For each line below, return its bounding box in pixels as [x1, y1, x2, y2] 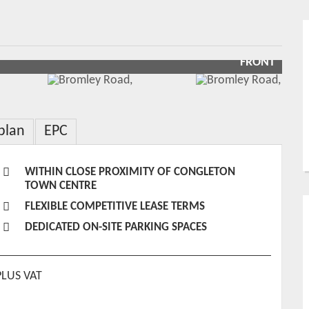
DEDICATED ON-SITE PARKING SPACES [25, 221, 208, 233]
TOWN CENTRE [25, 179, 97, 192]
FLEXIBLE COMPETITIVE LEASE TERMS [25, 200, 206, 212]
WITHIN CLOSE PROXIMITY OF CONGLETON [25, 166, 236, 178]
